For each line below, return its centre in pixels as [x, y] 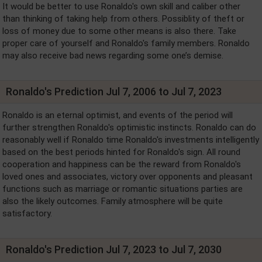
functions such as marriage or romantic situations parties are [123, 189]
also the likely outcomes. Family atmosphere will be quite [113, 201]
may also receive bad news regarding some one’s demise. [113, 55]
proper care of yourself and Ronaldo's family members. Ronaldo [126, 43]
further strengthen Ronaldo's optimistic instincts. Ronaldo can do [129, 127]
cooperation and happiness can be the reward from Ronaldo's [122, 164]
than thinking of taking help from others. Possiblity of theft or [123, 18]
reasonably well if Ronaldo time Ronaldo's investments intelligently [131, 139]
